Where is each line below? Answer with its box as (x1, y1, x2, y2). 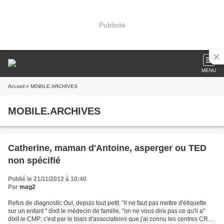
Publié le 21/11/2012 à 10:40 (8, 175, 86, 182)
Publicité (98, 20, 125, 29)
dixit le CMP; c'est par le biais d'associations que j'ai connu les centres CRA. (8, 215, 213, 222)
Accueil (8, 83, 24, 89)
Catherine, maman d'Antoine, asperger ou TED (8, 143, 206, 153)
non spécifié (8, 155, 60, 165)
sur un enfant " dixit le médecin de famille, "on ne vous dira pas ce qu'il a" (8, 207, 205, 214)
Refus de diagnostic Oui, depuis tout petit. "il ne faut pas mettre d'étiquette (8, 199, 206, 206)
